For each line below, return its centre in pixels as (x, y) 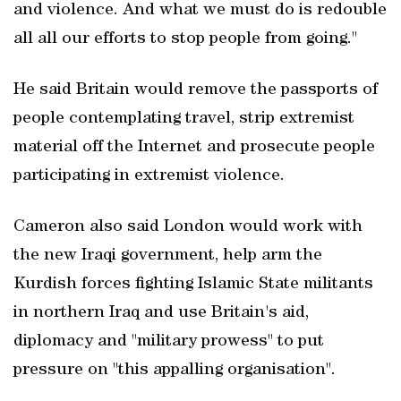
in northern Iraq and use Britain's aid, (161, 313)
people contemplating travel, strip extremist (184, 119)
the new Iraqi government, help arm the (168, 256)
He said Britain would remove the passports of (196, 90)
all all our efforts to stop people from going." (185, 39)
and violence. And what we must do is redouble (200, 11)
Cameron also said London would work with (188, 227)
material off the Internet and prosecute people (194, 148)
